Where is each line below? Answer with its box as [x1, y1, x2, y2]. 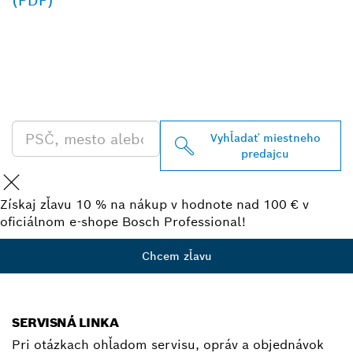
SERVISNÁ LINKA [12, 314, 119, 332]
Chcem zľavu [141, 249, 212, 264]
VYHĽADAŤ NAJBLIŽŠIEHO [12, 37, 340, 70]
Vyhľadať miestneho [210, 131, 321, 146]
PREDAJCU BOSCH [12, 61, 247, 94]
